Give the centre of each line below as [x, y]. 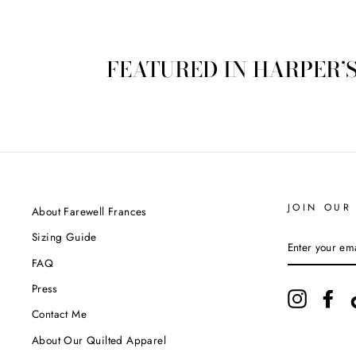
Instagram [330, 297]
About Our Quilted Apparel [99, 340]
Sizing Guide [64, 237]
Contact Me [59, 314]
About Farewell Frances [89, 211]
